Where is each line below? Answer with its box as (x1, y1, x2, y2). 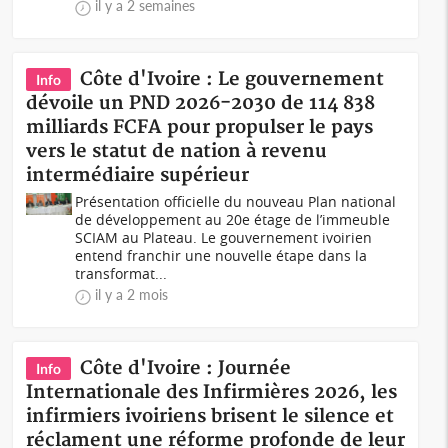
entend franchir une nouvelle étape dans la (75, 246, 368, 265)
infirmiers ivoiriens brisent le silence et (26, 405, 395, 428)
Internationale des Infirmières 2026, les (26, 381, 398, 404)
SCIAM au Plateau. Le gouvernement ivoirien (75, 228, 373, 247)
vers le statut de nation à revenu (26, 140, 328, 163)
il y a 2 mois (95, 286, 169, 303)
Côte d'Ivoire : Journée (80, 357, 292, 380)
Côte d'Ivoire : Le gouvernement (80, 68, 385, 91)
